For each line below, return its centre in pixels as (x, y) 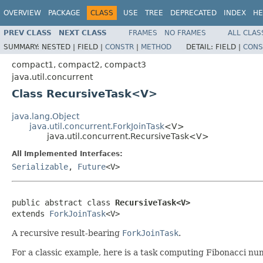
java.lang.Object (45, 116)
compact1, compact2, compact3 (79, 64)
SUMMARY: (23, 47)
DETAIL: (201, 47)
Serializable (40, 166)
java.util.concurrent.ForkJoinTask (97, 126)
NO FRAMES (185, 33)
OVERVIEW (22, 13)
